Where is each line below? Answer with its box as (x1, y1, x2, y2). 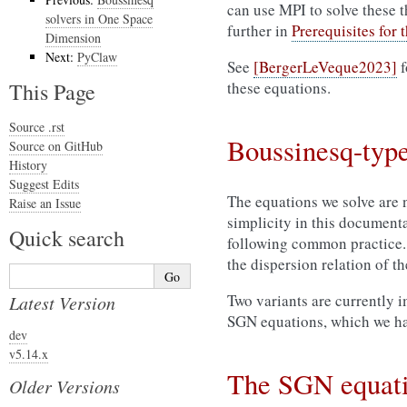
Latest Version (9, 291, 115, 314)
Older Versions (9, 374, 120, 398)
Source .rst (9, 118, 65, 135)
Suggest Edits (9, 175, 79, 193)
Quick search (9, 223, 124, 253)
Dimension (45, 29, 101, 46)
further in (227, 20, 292, 41)
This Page (9, 77, 95, 106)
